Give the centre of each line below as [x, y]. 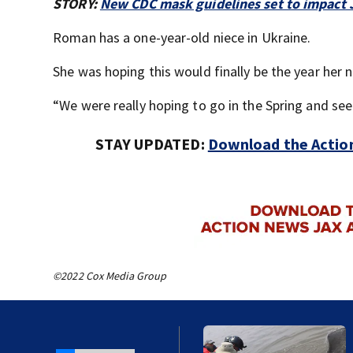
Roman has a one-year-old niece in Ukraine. [182, 37]
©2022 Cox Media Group [110, 276]
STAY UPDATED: [152, 144]
